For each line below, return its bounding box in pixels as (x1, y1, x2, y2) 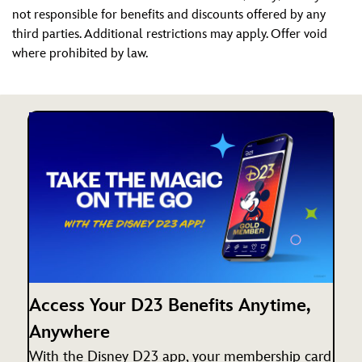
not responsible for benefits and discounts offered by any (12, 7, 326, 23)
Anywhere (29, 322, 110, 344)
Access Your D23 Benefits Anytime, (29, 295, 309, 318)
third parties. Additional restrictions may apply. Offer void (12, 27, 327, 42)
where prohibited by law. (12, 46, 148, 61)
